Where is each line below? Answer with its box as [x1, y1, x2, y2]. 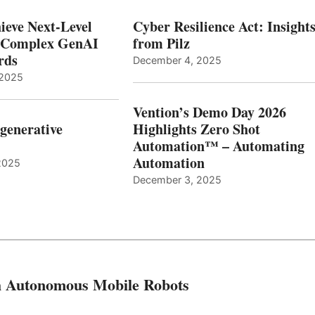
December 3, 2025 [132, 173, 221, 186]
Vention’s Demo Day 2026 [132, 101, 286, 122]
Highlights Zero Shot [132, 118, 260, 139]
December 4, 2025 [132, 53, 221, 66]
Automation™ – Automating [132, 135, 304, 156]
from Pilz [132, 32, 190, 53]
